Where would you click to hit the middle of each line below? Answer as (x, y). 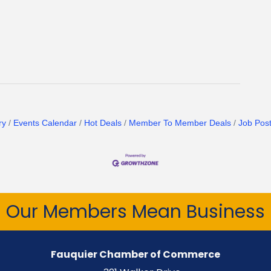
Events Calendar (45, 123)
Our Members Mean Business (135, 211)
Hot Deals (103, 123)
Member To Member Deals (180, 123)
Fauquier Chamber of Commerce (135, 254)
